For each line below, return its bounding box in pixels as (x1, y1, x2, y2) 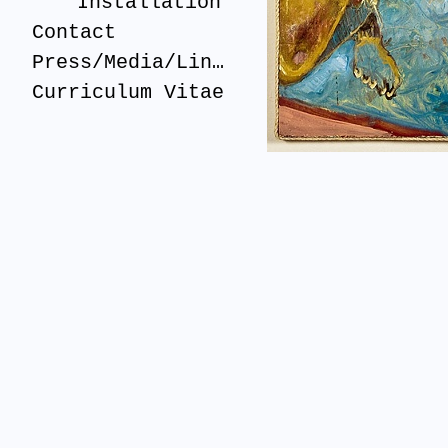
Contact (32, 21, 116, 44)
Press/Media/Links (212, 51, 224, 74)
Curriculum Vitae (32, 81, 224, 104)
